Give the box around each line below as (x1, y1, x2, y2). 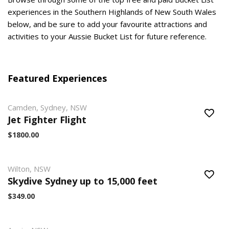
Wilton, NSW (8, 164, 51, 174)
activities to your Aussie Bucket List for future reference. (8, 31, 207, 41)
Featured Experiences (8, 72, 107, 84)
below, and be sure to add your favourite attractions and (8, 19, 207, 29)
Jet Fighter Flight (8, 113, 86, 126)
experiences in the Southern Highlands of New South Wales (8, 7, 216, 17)
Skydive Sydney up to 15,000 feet (8, 175, 157, 187)
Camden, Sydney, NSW (8, 102, 87, 112)
